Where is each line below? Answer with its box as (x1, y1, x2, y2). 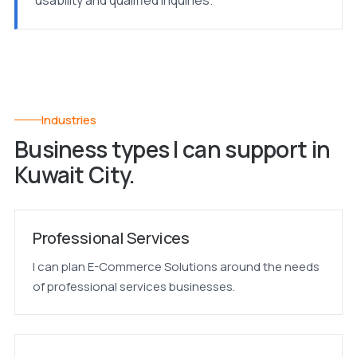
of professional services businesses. (32, 278, 235, 295)
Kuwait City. (14, 159, 135, 190)
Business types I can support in (14, 134, 331, 164)
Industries (41, 112, 96, 128)
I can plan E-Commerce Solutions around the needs (32, 258, 320, 275)
